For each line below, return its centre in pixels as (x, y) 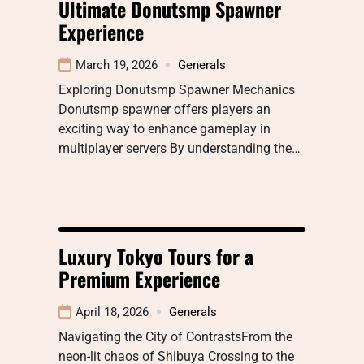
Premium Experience (139, 278)
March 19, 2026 (117, 65)
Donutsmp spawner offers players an (165, 109)
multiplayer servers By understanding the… (180, 148)
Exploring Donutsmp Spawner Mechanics (177, 89)
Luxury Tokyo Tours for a (156, 256)
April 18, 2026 (112, 312)
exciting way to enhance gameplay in (165, 128)
